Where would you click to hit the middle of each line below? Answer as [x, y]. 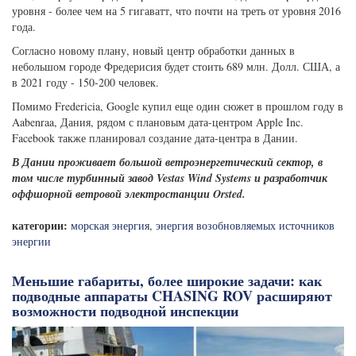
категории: [41, 225]
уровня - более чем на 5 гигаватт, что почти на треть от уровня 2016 [176, 11]
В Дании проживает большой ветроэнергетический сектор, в [167, 162]
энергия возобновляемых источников [245, 225]
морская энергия [110, 225]
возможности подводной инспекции [125, 311]
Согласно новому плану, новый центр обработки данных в [153, 50]
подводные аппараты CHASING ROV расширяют [172, 296]
